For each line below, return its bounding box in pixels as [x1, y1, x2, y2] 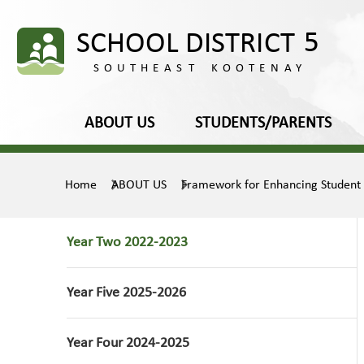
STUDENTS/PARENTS [194, 115, 331, 132]
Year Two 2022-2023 [67, 235, 188, 250]
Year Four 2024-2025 [67, 336, 189, 351]
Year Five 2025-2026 [67, 285, 186, 301]
